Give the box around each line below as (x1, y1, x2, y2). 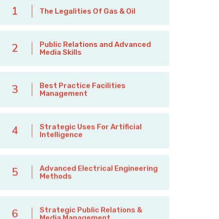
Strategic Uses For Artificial (40, 122, 142, 131)
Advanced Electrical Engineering (40, 163, 158, 172)
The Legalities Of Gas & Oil (40, 6, 135, 16)
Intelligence (40, 130, 83, 139)
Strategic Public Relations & (40, 204, 142, 213)
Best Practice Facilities (40, 81, 126, 90)
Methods (40, 171, 72, 180)
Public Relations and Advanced (40, 40, 151, 49)
